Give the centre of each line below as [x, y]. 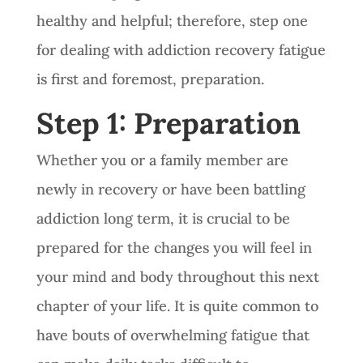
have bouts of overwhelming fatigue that [173, 335]
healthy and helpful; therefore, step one [172, 20]
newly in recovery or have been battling [171, 189]
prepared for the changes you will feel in [174, 247]
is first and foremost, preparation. [152, 79]
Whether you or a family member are [162, 160]
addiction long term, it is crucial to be [163, 218]
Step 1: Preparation [172, 123]
